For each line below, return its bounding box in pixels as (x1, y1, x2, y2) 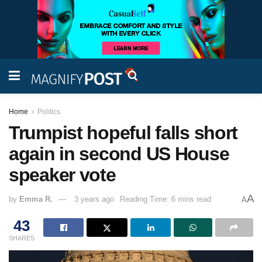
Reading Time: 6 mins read (120, 195, 211, 204)
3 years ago (74, 195, 114, 204)
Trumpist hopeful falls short (9, 122, 238, 143)
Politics (37, 108, 60, 116)
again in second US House (9, 143, 229, 164)
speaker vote (9, 164, 116, 185)
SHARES (9, 234, 35, 242)
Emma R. (19, 195, 53, 204)
